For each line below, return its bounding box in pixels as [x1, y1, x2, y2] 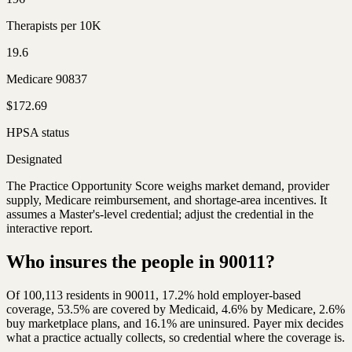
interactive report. [6, 221, 93, 235]
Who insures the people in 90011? [6, 251, 275, 272]
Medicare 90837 [6, 71, 87, 86]
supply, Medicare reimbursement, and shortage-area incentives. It [6, 192, 327, 207]
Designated [6, 152, 62, 166]
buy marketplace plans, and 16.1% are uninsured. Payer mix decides [6, 316, 343, 330]
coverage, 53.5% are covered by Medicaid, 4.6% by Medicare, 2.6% [6, 302, 345, 316]
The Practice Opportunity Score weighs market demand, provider [6, 178, 329, 192]
